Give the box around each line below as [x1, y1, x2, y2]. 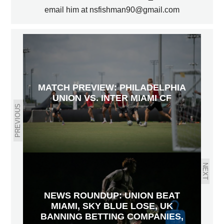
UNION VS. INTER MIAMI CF [52, 93, 171, 103]
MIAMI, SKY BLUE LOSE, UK [51, 200, 173, 211]
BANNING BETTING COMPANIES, [40, 211, 183, 221]
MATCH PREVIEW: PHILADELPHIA [38, 82, 186, 93]
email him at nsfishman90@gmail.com [44, 5, 179, 14]
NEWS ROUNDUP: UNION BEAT [44, 190, 180, 200]
